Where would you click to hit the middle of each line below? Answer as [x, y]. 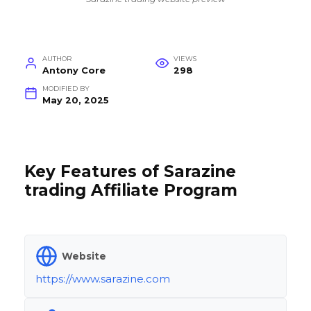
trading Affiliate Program [131, 191]
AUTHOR [57, 59]
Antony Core [74, 71]
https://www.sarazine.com [103, 279]
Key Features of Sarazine [130, 172]
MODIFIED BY [66, 89]
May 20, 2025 [75, 101]
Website [84, 256]
